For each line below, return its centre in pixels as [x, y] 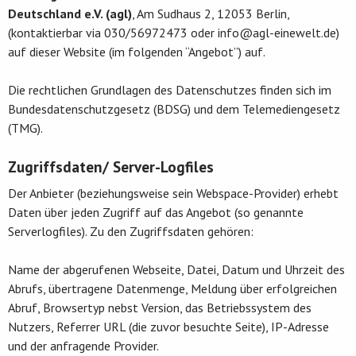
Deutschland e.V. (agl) [70, 13]
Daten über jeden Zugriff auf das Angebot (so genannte [156, 212]
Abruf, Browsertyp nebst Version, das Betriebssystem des [160, 307]
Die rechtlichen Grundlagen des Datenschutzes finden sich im [170, 89]
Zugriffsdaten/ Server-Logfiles [111, 166]
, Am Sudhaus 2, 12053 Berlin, [211, 13]
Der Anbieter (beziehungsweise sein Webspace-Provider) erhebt [173, 193]
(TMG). [25, 128]
